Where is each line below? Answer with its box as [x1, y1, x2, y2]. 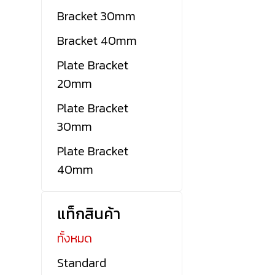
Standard [57, 254, 107, 273]
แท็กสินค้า [57, 202, 121, 226]
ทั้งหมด [57, 229, 93, 248]
